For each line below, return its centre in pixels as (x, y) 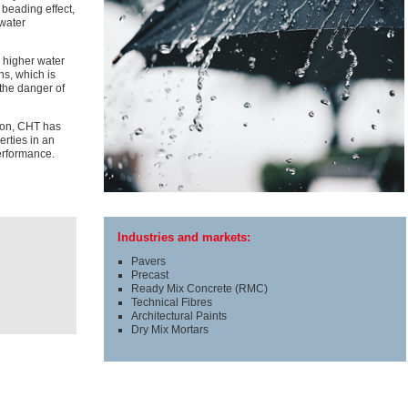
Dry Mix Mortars (170, 329)
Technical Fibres (172, 302)
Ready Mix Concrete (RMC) (200, 288)
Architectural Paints (179, 316)
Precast (150, 275)
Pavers (149, 261)
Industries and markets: (184, 237)
